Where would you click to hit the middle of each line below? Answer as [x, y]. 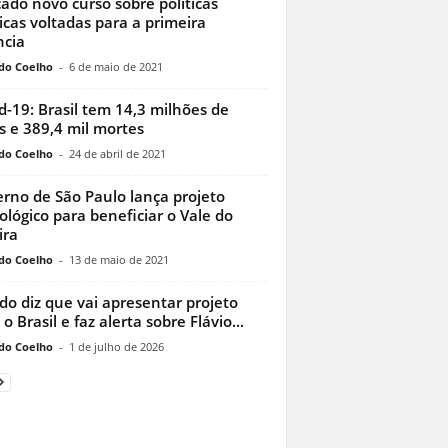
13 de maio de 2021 [118, 260]
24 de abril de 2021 [117, 154]
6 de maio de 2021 [115, 67]
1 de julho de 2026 [116, 347]
